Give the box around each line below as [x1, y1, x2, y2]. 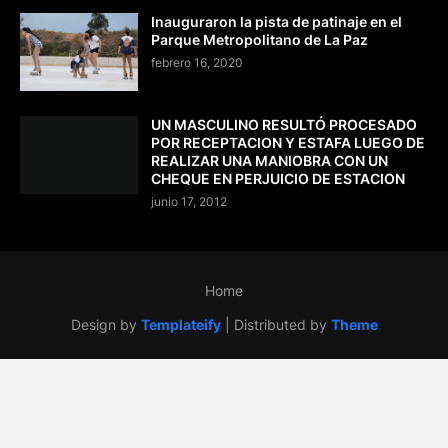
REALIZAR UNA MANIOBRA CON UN [151, 152, 388, 170]
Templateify [140, 316, 221, 334]
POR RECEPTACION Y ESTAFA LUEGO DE [151, 134, 425, 152]
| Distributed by [220, 316, 331, 334]
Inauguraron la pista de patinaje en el [151, 13, 402, 31]
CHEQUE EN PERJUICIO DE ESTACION [151, 170, 405, 188]
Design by [70, 316, 141, 334]
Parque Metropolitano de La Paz [151, 31, 368, 49]
